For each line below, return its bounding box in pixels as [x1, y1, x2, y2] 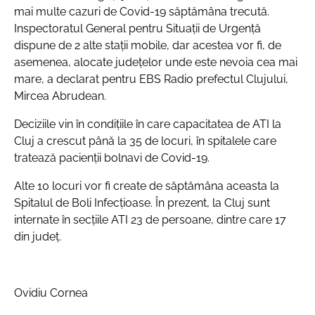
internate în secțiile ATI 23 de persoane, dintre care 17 [14, 213, 286, 226]
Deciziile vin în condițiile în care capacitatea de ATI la [14, 117, 281, 131]
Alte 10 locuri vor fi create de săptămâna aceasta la [14, 179, 279, 193]
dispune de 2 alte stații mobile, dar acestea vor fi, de [14, 39, 281, 52]
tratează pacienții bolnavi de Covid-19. [14, 151, 210, 165]
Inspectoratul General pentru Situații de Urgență [14, 22, 261, 35]
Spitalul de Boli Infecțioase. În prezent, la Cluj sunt [14, 196, 270, 210]
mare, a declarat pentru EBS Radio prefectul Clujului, [14, 72, 288, 86]
